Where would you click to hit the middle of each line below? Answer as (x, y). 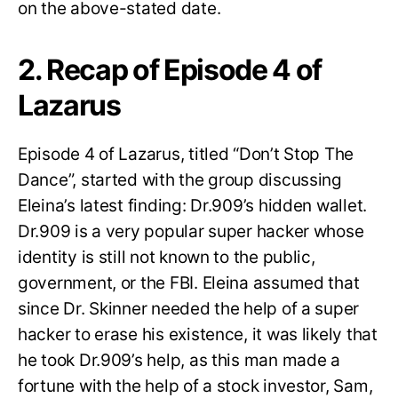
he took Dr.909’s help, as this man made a (179, 361)
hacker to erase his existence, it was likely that (198, 335)
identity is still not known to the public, (167, 258)
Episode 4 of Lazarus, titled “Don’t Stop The (186, 155)
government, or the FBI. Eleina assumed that (189, 283)
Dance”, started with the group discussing (180, 180)
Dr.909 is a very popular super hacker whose (191, 232)
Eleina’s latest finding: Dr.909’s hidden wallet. (193, 206)
